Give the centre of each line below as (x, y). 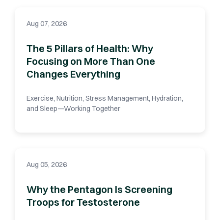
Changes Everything (73, 74)
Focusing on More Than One (91, 61)
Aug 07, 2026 (47, 24)
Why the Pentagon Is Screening (99, 190)
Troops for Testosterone (83, 202)
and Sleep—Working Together (73, 109)
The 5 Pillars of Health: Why (90, 49)
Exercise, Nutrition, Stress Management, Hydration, (105, 98)
